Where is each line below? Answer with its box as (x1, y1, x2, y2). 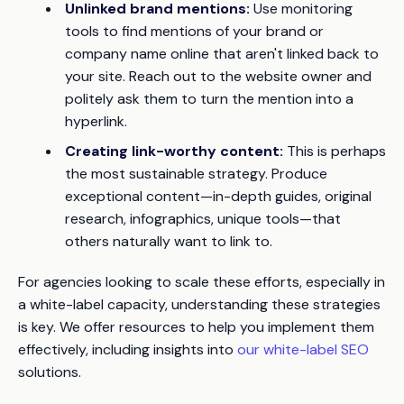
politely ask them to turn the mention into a (65, 89, 353, 109)
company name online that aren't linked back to (65, 44, 379, 64)
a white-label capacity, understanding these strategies (18, 295, 381, 315)
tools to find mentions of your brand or (65, 22, 324, 41)
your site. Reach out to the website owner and (65, 67, 372, 87)
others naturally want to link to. (65, 232, 272, 252)
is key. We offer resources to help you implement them (18, 317, 374, 337)
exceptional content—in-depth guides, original (65, 187, 372, 207)
